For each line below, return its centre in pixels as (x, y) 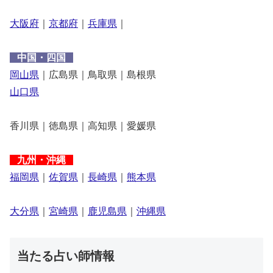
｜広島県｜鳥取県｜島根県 (97, 75)
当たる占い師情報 (66, 256)
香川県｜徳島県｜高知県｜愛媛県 (83, 126)
